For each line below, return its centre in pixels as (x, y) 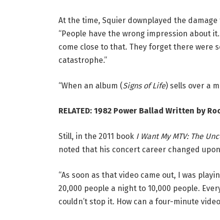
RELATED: (76, 111)
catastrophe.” (82, 60)
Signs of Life (144, 85)
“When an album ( (90, 85)
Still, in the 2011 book (97, 136)
